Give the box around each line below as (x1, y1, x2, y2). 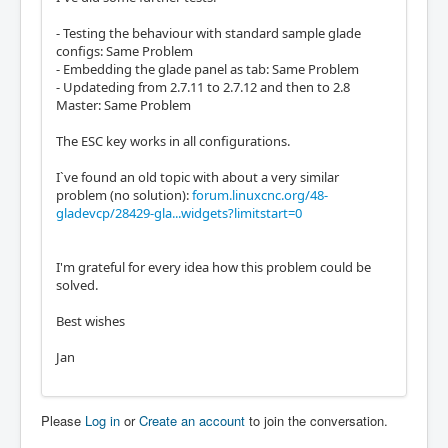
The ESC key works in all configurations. (56, 131, 290, 150)
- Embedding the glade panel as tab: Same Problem (56, 59, 359, 78)
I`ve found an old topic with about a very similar (56, 167, 339, 186)
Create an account (139, 410, 245, 430)
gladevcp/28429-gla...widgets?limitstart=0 (56, 203, 302, 222)
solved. (56, 275, 98, 294)
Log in (85, 410, 120, 430)
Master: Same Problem (56, 95, 191, 114)
